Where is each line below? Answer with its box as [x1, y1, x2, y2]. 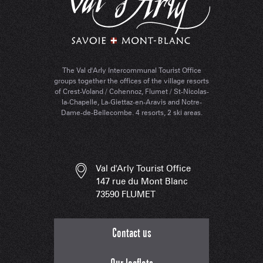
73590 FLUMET [96, 189, 156, 200]
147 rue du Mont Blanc [96, 176, 188, 187]
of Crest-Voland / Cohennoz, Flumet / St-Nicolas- [54, 87, 209, 96]
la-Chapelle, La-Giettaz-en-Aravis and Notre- [61, 97, 202, 107]
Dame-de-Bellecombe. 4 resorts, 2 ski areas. [60, 108, 203, 117]
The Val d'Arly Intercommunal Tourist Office [62, 66, 201, 75]
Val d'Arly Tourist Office [96, 163, 191, 174]
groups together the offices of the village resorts [54, 76, 209, 86]
